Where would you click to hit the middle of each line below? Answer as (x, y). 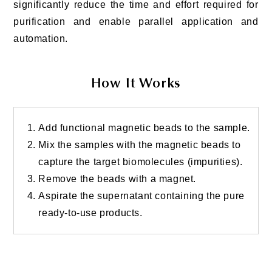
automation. (41, 39)
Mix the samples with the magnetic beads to (140, 145)
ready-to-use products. (90, 213)
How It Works (136, 85)
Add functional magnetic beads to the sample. (144, 128)
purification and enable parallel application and (136, 22)
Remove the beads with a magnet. (117, 179)
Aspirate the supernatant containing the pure (141, 196)
